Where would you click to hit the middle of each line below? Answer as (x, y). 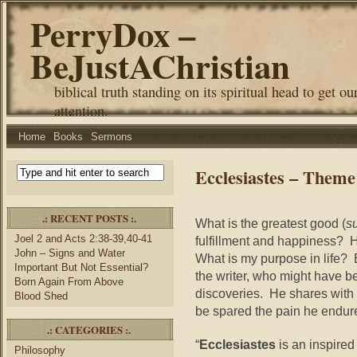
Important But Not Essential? (81, 267)
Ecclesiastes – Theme (275, 177)
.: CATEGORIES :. (89, 330)
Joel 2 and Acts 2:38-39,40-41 (83, 239)
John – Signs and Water (70, 253)
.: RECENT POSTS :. (89, 218)
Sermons (112, 137)
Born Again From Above (69, 282)
